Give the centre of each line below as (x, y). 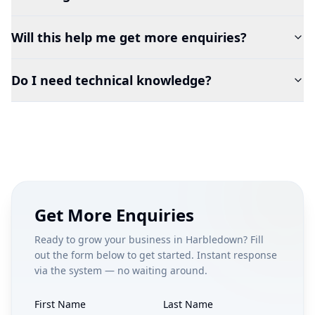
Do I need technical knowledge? (111, 80)
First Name (60, 304)
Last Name (188, 304)
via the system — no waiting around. (121, 270)
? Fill (253, 239)
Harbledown (214, 239)
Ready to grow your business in (110, 239)
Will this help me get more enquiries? (129, 37)
